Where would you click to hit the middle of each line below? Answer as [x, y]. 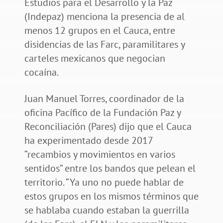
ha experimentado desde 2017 [88, 140]
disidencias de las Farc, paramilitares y [104, 44]
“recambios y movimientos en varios [100, 154]
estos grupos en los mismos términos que [111, 196]
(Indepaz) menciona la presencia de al [104, 16]
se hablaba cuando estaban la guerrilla [107, 210]
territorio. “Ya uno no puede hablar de [104, 182]
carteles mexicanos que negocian [95, 58]
